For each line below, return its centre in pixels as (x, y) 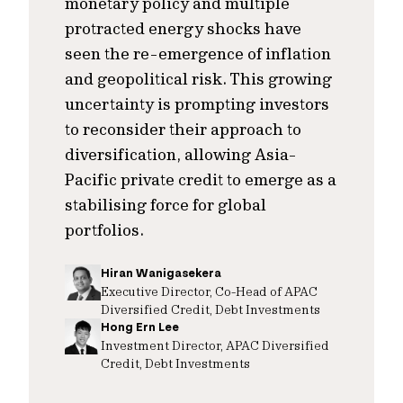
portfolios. (104, 230)
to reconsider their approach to (183, 129)
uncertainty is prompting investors (197, 104)
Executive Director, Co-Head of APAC (209, 291)
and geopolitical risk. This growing (198, 79)
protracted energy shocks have (183, 28)
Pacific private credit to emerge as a (201, 179)
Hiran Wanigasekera (161, 273)
